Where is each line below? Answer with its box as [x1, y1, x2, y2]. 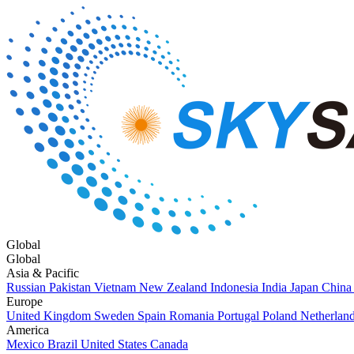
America [6, 323, 49, 337]
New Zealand [139, 281, 210, 294]
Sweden [94, 309, 137, 322]
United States [81, 337, 150, 351]
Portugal [217, 309, 262, 322]
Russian [6, 281, 49, 294]
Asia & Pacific [6, 266, 79, 280]
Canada [150, 337, 188, 351]
